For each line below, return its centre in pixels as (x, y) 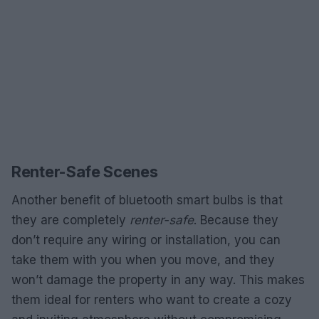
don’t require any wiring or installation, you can (146, 240)
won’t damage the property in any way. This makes (158, 280)
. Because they (236, 220)
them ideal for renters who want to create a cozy (152, 300)
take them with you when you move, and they (143, 260)
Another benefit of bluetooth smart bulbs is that (147, 200)
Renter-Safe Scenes (85, 172)
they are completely (70, 220)
